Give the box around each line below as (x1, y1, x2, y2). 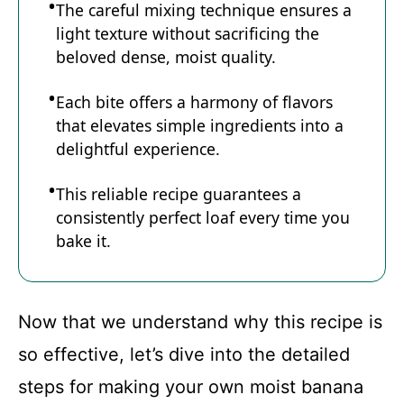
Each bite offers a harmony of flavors (56, 91, 333, 113)
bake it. (56, 230, 111, 252)
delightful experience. (56, 138, 220, 160)
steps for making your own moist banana (18, 375, 363, 398)
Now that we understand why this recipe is (18, 310, 382, 333)
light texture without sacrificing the (56, 23, 319, 44)
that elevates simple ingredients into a (56, 115, 344, 136)
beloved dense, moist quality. (56, 46, 276, 68)
